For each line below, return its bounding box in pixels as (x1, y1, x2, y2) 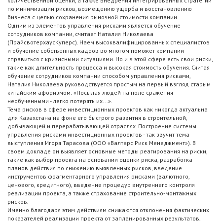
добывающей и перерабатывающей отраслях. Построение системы (7, 122, 196, 130)
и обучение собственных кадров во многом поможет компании (7, 47, 184, 55)
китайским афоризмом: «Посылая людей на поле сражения (7, 89, 173, 97)
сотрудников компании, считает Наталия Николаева (7, 30, 153, 38)
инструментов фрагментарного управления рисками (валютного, (7, 173, 189, 181)
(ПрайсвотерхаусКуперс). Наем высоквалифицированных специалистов (7, 38, 210, 46)
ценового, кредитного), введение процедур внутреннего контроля (7, 181, 195, 189)
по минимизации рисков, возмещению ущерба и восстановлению (7, 5, 192, 13)
